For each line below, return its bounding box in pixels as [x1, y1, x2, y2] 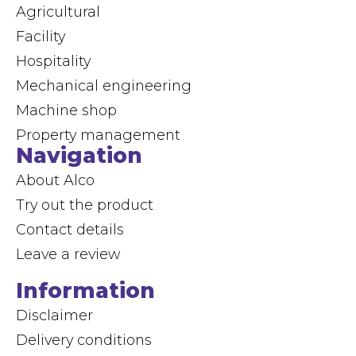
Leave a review [16, 245, 120, 262]
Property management [16, 126, 180, 143]
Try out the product [16, 195, 153, 213]
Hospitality [16, 52, 91, 69]
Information [16, 277, 155, 304]
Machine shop [16, 101, 117, 118]
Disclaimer [16, 306, 93, 323]
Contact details [16, 220, 124, 238]
